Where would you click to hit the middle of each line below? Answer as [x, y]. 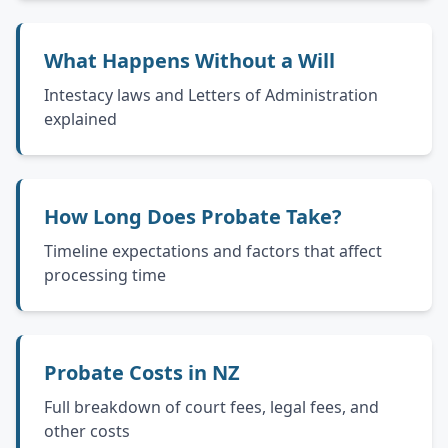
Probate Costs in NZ [142, 372]
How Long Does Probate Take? [193, 216]
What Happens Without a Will [189, 60]
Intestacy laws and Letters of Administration [211, 95]
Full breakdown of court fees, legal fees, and [211, 407]
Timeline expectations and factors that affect [213, 251]
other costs [87, 431]
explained [80, 119]
